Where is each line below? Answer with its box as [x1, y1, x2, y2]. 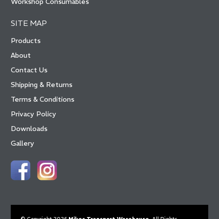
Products [11, 36, 41, 45]
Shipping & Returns [11, 80, 73, 89]
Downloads [11, 124, 48, 133]
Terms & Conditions [11, 95, 75, 104]
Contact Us [11, 66, 48, 75]
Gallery [11, 139, 35, 148]
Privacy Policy [11, 109, 57, 119]
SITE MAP [11, 19, 47, 28]
